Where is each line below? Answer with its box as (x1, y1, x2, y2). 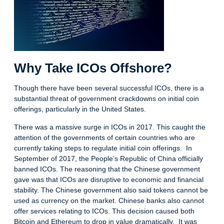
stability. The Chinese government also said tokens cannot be (14, 185, 208, 194)
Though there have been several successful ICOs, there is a (14, 84, 204, 92)
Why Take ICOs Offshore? (14, 60, 172, 76)
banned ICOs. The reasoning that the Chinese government (14, 164, 200, 173)
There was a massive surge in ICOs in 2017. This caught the (14, 122, 205, 131)
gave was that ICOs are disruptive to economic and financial (14, 175, 203, 183)
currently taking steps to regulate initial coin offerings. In (14, 143, 192, 152)
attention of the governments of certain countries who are (14, 133, 195, 141)
